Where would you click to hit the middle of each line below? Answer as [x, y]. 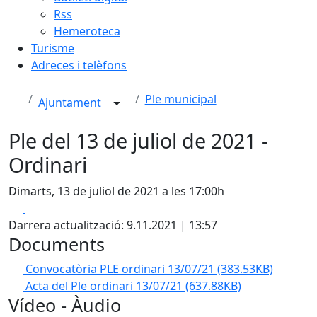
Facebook [51, 207]
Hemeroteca [87, 31]
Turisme [53, 48]
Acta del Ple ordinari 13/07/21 [105, 286]
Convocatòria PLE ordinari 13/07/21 [121, 269]
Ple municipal [180, 99]
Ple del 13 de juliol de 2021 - [138, 140]
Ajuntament [71, 103]
